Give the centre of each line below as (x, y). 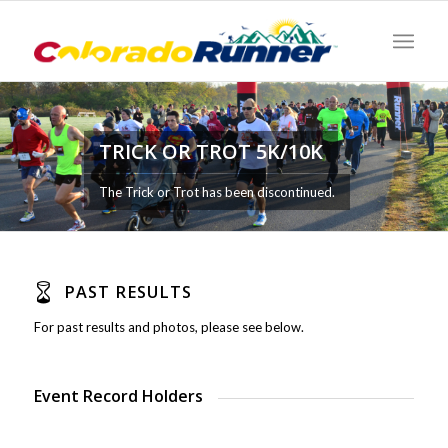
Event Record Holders (118, 396)
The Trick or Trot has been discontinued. (216, 192)
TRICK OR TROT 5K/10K (210, 152)
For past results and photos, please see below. (168, 327)
